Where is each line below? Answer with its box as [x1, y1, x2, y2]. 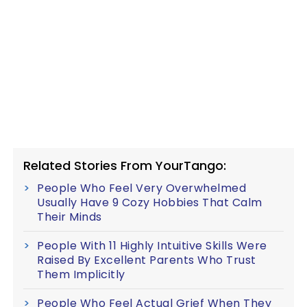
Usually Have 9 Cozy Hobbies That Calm [37, 195, 262, 210]
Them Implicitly [37, 267, 125, 282]
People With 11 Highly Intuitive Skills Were [37, 238, 267, 254]
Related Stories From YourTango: [23, 157, 226, 174]
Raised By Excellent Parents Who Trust [37, 252, 256, 268]
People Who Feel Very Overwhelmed [37, 180, 246, 196]
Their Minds [37, 209, 102, 225]
